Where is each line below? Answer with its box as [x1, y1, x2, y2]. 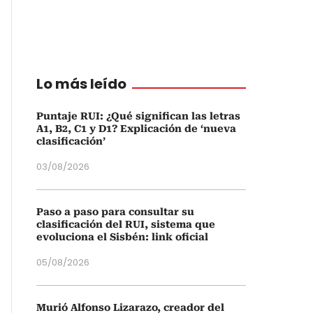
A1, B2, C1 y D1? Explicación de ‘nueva [36, 123, 236, 134]
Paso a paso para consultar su [36, 206, 194, 217]
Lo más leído [36, 74, 126, 94]
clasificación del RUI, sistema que [36, 219, 215, 230]
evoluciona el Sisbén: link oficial [36, 231, 208, 242]
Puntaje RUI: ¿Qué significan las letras [36, 110, 240, 122]
